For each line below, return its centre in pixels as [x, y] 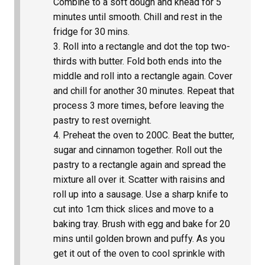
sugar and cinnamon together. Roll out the [138, 150]
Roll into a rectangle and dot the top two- [146, 46]
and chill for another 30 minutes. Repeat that [144, 91]
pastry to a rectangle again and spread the [140, 164]
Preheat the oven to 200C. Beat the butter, [148, 135]
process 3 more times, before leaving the [139, 105]
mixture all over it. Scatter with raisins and [139, 179]
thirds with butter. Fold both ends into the [138, 61]
